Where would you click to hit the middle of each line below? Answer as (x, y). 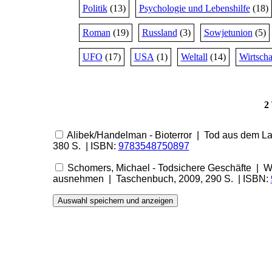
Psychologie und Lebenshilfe (194, 8)
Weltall (194, 57)
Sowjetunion (228, 32)
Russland (159, 32)
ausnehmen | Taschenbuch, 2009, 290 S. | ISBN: (161, 179)
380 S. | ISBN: (85, 146)
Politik (95, 8)
